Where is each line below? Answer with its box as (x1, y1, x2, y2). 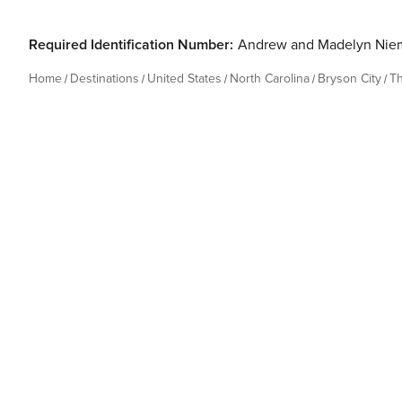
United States (147, 71, 222, 86)
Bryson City (318, 71, 381, 86)
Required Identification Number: (29, 36, 233, 54)
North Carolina (230, 71, 310, 86)
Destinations (70, 71, 139, 86)
